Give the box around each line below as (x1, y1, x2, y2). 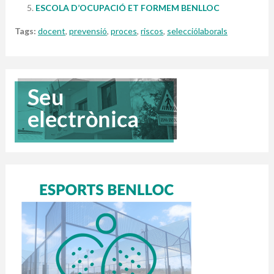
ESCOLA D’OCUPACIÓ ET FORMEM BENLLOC (35, 2, 220, 13)
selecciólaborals (166, 26, 228, 36)
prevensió (68, 26, 107, 36)
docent (37, 26, 65, 36)
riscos (140, 26, 163, 36)
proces (110, 26, 137, 36)
